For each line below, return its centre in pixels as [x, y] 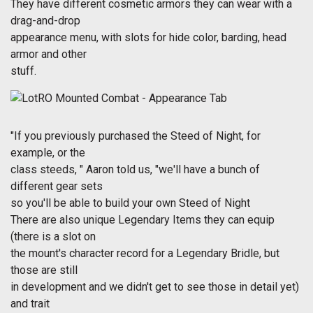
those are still [44, 270]
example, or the [48, 153]
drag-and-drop [45, 21]
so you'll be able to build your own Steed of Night [130, 203]
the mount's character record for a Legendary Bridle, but [145, 254]
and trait [30, 304]
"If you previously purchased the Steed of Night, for [136, 136]
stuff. [23, 71]
